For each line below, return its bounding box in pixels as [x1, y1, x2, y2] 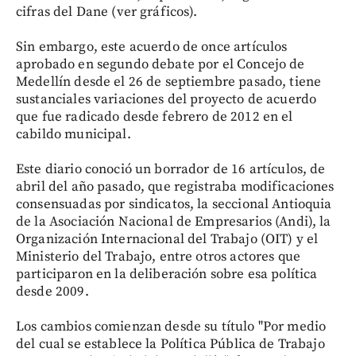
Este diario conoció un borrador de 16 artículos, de [16, 160, 326, 178]
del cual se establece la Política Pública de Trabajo [16, 335, 325, 353]
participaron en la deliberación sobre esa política [16, 265, 318, 283]
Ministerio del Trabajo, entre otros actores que [16, 247, 301, 265]
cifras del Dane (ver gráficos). [16, 2, 198, 21]
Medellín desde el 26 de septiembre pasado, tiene [16, 72, 322, 91]
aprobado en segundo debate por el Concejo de [16, 55, 305, 73]
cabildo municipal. [16, 125, 131, 143]
